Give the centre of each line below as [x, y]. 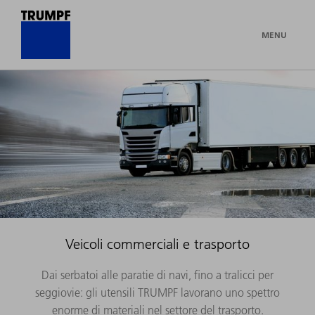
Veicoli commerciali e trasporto [157, 244]
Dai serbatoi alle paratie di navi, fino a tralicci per [157, 275]
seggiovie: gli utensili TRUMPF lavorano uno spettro [157, 292]
